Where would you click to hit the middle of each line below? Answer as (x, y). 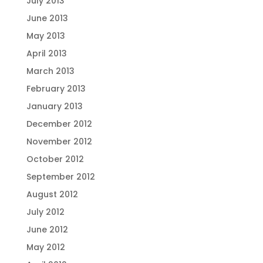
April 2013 (46, 53)
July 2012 (45, 212)
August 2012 (52, 194)
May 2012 (45, 247)
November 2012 (59, 141)
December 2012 (59, 124)
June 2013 (47, 18)
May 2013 (45, 36)
